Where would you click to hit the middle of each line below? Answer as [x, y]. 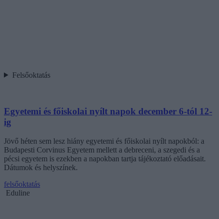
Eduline [18, 193]
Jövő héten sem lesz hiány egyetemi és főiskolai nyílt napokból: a [104, 141]
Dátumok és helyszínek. [41, 168]
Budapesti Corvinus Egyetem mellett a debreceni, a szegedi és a [102, 150]
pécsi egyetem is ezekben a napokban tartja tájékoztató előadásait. [105, 159]
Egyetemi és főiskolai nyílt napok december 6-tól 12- [108, 111]
